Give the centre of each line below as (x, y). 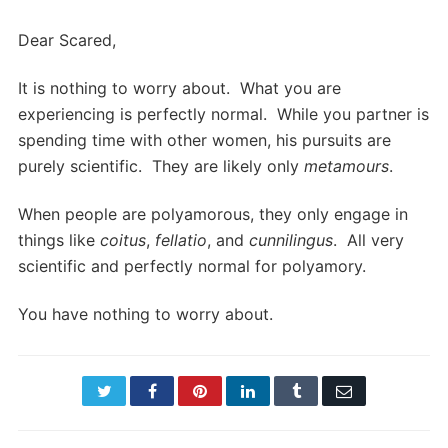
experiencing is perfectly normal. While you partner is (223, 114)
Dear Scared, (67, 40)
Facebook (186, 390)
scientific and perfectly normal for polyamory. (192, 266)
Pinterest (233, 390)
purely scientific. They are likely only (161, 166)
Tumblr (322, 390)
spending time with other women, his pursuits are (204, 140)
